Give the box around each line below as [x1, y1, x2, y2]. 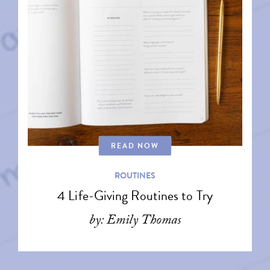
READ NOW [111, 140, 159, 151]
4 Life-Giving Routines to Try [57, 186, 213, 206]
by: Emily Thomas [89, 210, 181, 233]
